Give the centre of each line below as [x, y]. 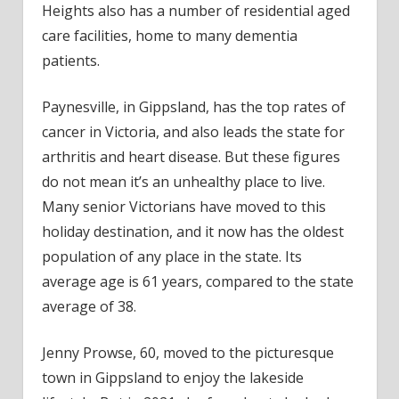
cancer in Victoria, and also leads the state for [193, 131]
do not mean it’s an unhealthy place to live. [183, 181]
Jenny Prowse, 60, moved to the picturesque [187, 352]
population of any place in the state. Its [171, 256]
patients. [70, 60]
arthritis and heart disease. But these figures [191, 156]
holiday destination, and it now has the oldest [192, 231]
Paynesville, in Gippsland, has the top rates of [193, 106]
